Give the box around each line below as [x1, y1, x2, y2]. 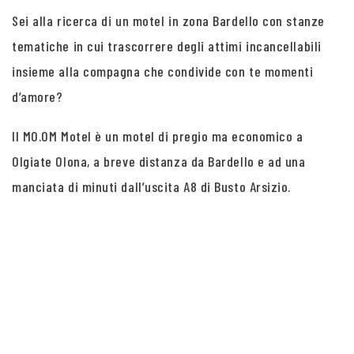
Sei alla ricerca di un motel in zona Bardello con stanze [12, 12, 325, 29]
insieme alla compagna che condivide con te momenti [12, 62, 314, 80]
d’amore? [12, 88, 63, 105]
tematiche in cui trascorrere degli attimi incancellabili [12, 37, 322, 55]
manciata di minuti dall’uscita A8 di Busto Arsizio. [12, 178, 292, 195]
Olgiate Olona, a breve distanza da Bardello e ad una [12, 153, 306, 170]
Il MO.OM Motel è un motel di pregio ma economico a [12, 127, 303, 145]
